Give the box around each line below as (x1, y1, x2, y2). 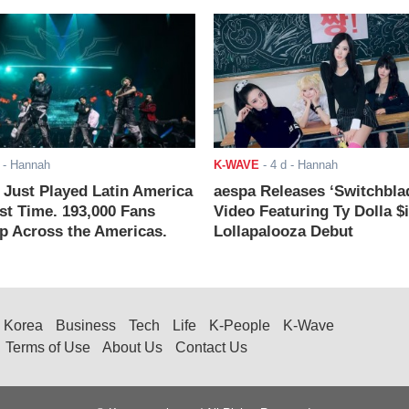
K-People (209, 318, 270, 334)
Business (56, 318, 116, 334)
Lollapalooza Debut (213, 223, 353, 241)
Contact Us (175, 340, 247, 356)
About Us (102, 340, 163, 356)
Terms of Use (5, 340, 90, 356)
